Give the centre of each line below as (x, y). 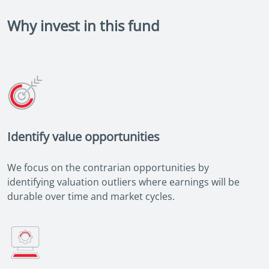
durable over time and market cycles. (91, 197)
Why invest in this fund (83, 26)
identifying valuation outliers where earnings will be (123, 182)
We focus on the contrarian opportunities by (108, 168)
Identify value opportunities (83, 137)
